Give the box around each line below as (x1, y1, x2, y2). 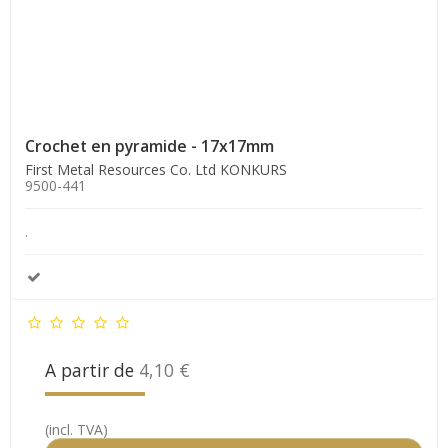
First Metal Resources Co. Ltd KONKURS (25, 159, 287, 179)
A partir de (45, 357, 139, 382)
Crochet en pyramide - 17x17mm (25, 134, 274, 157)
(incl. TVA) (45, 419, 108, 439)
